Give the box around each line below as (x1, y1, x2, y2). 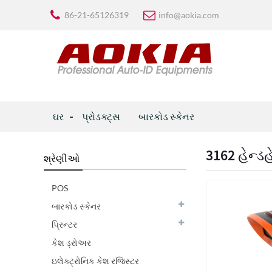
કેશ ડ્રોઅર (52, 237, 91, 248)
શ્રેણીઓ (44, 152, 80, 164)
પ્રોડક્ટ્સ (82, 110, 120, 122)
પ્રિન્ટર (52, 219, 77, 229)
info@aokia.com (158, 10, 219, 20)
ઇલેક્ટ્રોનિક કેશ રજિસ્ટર (52, 256, 139, 266)
